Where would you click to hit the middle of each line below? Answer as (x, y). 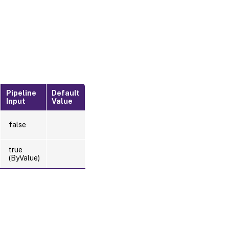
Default (66, 93)
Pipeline (21, 93)
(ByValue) (24, 158)
